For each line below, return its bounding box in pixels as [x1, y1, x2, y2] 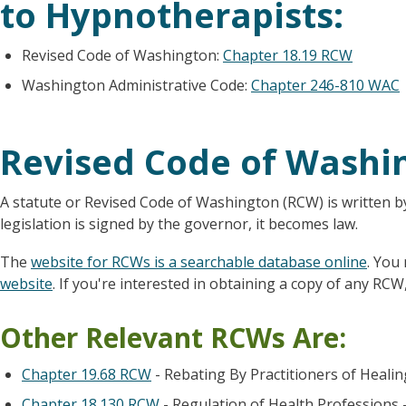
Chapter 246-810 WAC [251, 75, 400, 95]
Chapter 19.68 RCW [22, 364, 151, 384]
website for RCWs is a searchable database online [31, 252, 367, 272]
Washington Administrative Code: [22, 75, 251, 95]
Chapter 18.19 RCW [223, 45, 353, 65]
